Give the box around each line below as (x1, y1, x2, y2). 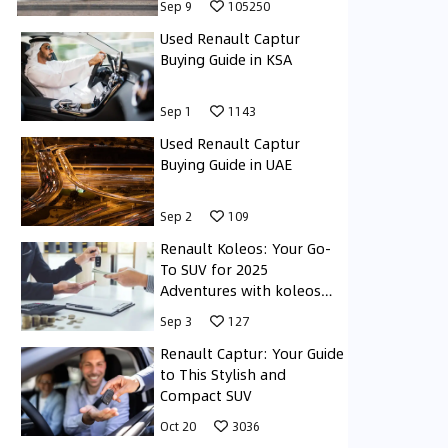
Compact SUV (160, 384, 252, 407)
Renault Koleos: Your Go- (160, 237, 331, 260)
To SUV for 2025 (160, 258, 268, 281)
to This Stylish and (160, 363, 286, 386)
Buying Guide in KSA (160, 48, 292, 71)
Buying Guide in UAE (160, 153, 292, 176)
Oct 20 (160, 417, 196, 436)
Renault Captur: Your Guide (160, 342, 344, 365)
